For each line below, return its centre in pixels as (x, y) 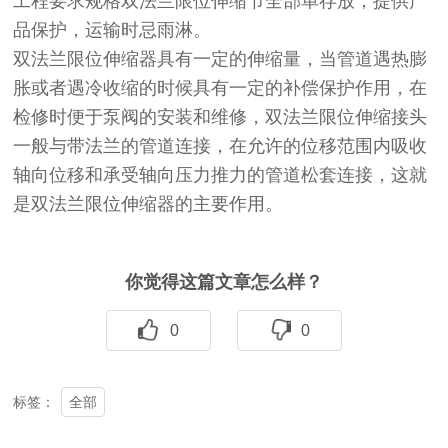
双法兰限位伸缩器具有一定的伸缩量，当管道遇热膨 (220, 58)
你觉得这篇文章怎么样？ (224, 282)
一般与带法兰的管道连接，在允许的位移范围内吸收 (220, 145)
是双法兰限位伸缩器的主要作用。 (148, 203)
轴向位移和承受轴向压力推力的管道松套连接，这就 (220, 174)
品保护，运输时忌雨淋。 (112, 29)
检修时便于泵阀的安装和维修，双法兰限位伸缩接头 (220, 116)
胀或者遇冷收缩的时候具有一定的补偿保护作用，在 (220, 87)
